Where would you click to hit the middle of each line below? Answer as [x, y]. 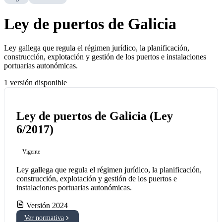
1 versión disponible [35, 83]
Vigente [31, 151]
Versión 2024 [46, 205]
